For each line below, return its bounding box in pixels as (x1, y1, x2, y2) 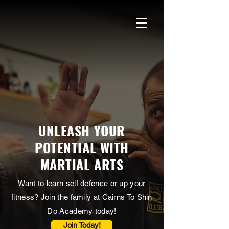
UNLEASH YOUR (38, 121, 125, 141)
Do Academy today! (47, 207, 117, 215)
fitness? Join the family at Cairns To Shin (11, 193, 152, 201)
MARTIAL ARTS (40, 154, 124, 174)
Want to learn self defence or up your (18, 179, 146, 188)
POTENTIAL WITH (35, 138, 129, 157)
